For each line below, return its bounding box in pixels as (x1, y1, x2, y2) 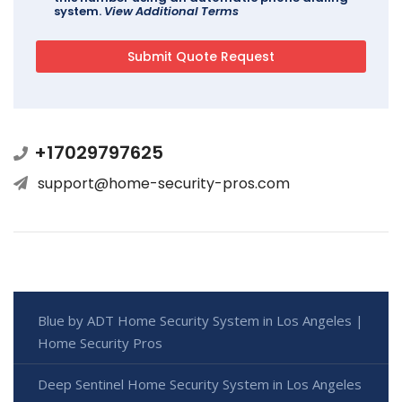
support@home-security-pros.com (38, 173, 290, 195)
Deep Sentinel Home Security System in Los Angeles (38, 375, 362, 394)
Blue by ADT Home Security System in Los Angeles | (38, 311, 363, 330)
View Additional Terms (104, 3, 239, 21)
